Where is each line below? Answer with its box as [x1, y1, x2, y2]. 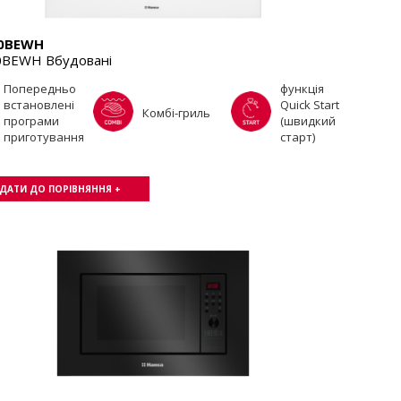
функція [280, 81, 325, 97]
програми [4, 113, 59, 129]
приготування [4, 129, 84, 145]
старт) [280, 129, 316, 145]
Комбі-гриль [141, 105, 210, 121]
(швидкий [280, 113, 337, 129]
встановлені [4, 97, 74, 113]
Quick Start [280, 97, 340, 113]
